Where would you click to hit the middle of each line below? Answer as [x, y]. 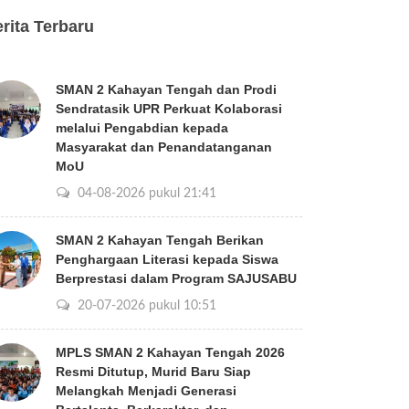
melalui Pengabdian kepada [142, 128]
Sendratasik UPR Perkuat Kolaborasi [169, 109]
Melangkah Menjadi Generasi [146, 391]
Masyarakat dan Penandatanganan [164, 147]
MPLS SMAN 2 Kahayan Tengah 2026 [170, 352]
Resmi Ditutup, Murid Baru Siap [153, 372]
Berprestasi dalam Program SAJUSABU [176, 278]
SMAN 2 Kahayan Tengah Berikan [160, 240]
